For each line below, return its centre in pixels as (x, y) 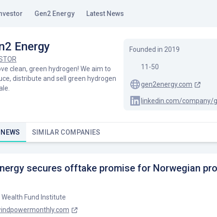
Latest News (105, 14)
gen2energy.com (167, 84)
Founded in (147, 49)
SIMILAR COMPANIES (66, 132)
